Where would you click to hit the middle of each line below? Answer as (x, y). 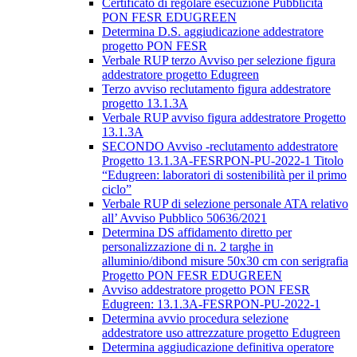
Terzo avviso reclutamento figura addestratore (216, 89)
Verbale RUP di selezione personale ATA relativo (225, 204)
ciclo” (117, 190)
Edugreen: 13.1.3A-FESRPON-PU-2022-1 (211, 304)
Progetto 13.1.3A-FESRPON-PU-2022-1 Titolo (223, 161)
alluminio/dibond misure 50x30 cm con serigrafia (225, 261)
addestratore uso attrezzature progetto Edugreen (221, 333)
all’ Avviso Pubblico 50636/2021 (184, 218)
